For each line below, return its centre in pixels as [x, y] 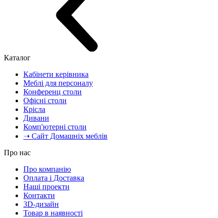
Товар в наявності [53, 213]
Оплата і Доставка [54, 178]
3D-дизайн [41, 204]
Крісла [34, 109]
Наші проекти [46, 186]
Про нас [17, 152]
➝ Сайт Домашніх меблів [65, 136]
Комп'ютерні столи [55, 127]
